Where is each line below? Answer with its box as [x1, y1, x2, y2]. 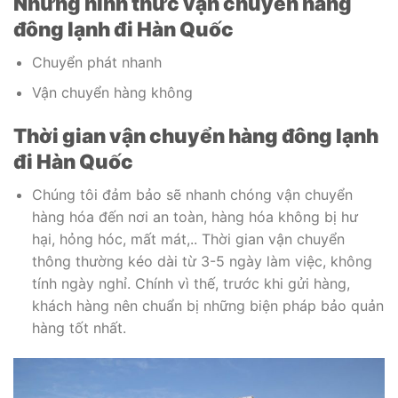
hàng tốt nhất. [31, 319, 126, 338]
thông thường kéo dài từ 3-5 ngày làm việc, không [31, 252, 372, 271]
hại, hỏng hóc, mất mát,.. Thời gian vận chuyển [31, 230, 345, 249]
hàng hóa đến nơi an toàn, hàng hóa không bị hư [31, 208, 358, 227]
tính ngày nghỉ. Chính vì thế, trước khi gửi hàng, [31, 275, 350, 293]
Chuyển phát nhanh [31, 52, 162, 71]
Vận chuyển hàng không [31, 84, 193, 102]
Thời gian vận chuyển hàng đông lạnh [13, 123, 378, 148]
